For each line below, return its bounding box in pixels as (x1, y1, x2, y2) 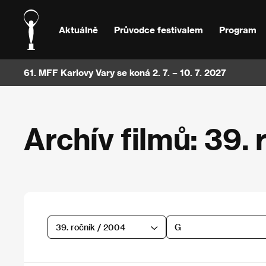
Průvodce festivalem (113, 24, 203, 35)
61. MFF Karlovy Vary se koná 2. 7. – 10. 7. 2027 (24, 67, 226, 78)
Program (218, 24, 256, 35)
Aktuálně (59, 24, 99, 35)
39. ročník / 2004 (55, 221, 125, 232)
